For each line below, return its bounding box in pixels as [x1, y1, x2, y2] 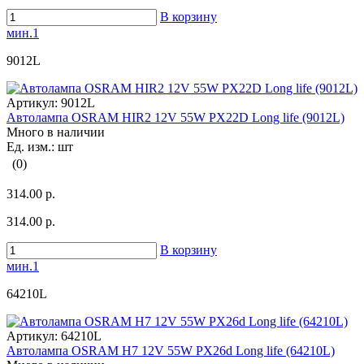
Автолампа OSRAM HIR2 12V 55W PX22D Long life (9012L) [6, 110, 344, 125]
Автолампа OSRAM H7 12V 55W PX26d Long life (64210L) [6, 344, 335, 358]
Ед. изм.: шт [6, 140, 73, 154]
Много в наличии [6, 125, 105, 140]
